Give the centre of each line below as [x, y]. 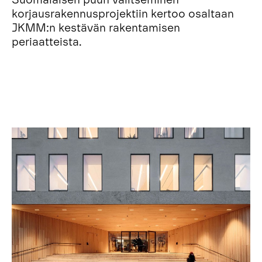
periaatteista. [47, 41]
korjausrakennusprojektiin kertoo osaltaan [123, 13]
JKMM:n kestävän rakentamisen [96, 27]
